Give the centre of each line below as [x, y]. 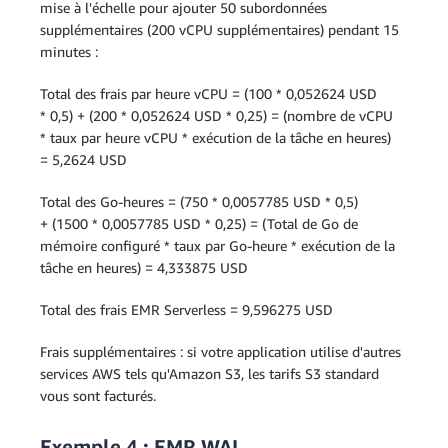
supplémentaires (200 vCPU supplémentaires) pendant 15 [219, 29]
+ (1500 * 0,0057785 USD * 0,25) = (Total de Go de [199, 223]
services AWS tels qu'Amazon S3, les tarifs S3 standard [209, 373]
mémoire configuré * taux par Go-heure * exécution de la [217, 245]
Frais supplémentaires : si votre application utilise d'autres [220, 351]
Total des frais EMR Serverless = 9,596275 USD [186, 309]
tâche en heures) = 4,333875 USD [144, 267]
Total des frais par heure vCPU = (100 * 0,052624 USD [208, 93]
